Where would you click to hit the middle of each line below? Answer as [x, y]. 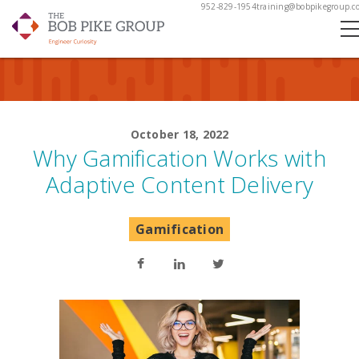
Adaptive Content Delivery [179, 184]
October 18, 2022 [179, 134]
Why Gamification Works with [179, 158]
